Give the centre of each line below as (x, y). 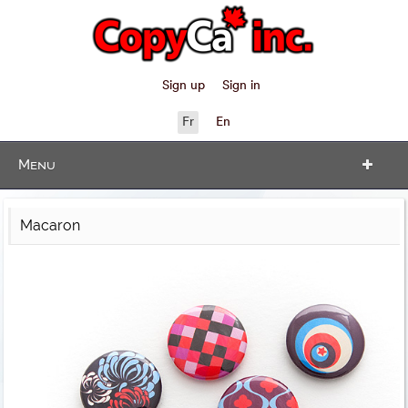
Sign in (241, 86)
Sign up (183, 86)
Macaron (51, 225)
